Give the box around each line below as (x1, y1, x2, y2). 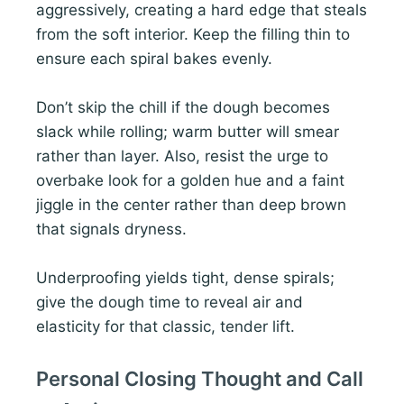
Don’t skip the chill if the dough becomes (36, 98, 330, 117)
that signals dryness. (36, 220, 187, 239)
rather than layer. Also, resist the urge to (36, 147, 328, 166)
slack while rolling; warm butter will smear (36, 123, 339, 142)
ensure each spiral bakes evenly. (36, 49, 272, 68)
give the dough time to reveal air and (36, 293, 303, 312)
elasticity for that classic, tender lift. (36, 317, 295, 336)
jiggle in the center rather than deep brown (36, 196, 346, 215)
